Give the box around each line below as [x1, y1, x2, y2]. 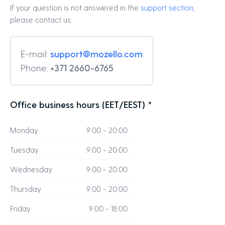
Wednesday [10, 165, 52, 174]
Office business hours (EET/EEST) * [10, 99, 152, 109]
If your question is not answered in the [10, 3, 141, 12]
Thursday [10, 184, 41, 193]
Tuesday [10, 145, 39, 154]
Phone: [21, 62, 48, 73]
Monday [10, 126, 38, 135]
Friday [10, 204, 31, 213]
